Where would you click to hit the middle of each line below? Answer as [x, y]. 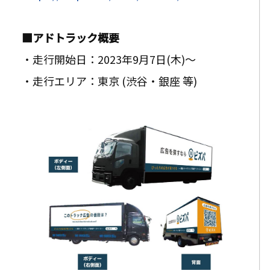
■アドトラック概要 [71, 37]
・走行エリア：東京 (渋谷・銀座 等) [109, 80]
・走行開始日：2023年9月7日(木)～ [109, 59]
